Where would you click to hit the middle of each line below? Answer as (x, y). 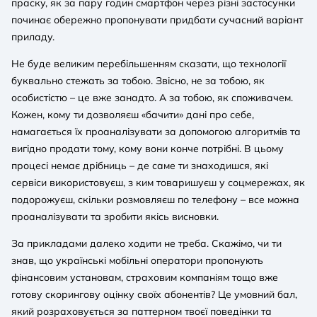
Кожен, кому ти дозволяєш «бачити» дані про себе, (133, 114)
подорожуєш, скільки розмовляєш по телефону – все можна (155, 199)
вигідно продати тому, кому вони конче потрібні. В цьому (148, 148)
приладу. (33, 36)
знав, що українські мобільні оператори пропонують (137, 260)
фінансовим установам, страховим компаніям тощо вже (145, 277)
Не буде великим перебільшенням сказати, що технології (149, 63)
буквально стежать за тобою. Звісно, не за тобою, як (138, 80)
